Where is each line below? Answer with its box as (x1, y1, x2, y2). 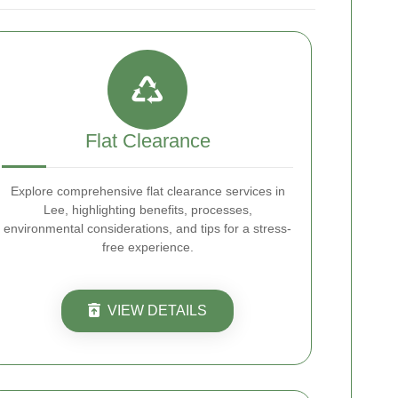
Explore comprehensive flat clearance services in (10, 184, 285, 198)
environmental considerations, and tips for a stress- (4, 221, 291, 235)
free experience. (101, 240, 194, 254)
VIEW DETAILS (107, 303, 207, 318)
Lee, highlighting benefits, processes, (43, 203, 252, 217)
